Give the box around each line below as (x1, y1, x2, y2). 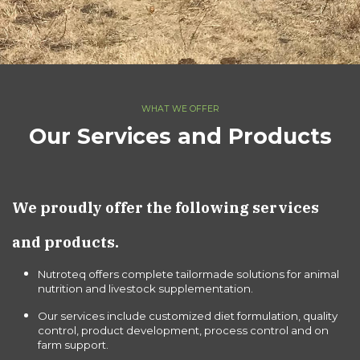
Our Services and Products (28, 122, 332, 149)
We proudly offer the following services (12, 197, 319, 217)
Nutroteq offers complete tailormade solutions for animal (38, 267, 339, 280)
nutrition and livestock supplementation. (38, 281, 253, 295)
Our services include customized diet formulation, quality (38, 309, 337, 322)
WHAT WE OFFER (141, 103, 219, 114)
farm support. (38, 337, 108, 351)
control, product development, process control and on (38, 323, 329, 337)
